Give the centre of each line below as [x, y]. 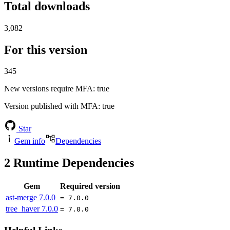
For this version [46, 50]
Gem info [30, 141]
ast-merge [22, 198]
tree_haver [24, 209]
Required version [90, 186]
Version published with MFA [51, 106]
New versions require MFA [49, 89]
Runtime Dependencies [72, 163]
